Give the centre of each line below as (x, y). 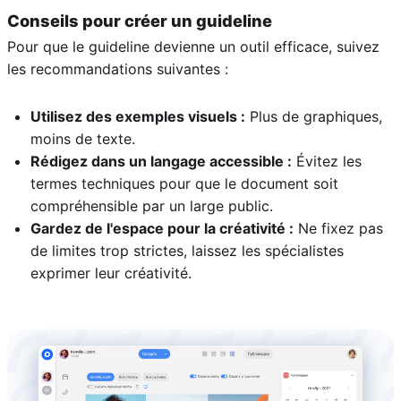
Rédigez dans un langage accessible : (161, 162)
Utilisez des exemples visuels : (138, 117)
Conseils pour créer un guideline (140, 21)
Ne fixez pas (338, 229)
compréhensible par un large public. (152, 206)
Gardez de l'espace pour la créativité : (162, 229)
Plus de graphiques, (314, 117)
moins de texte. (83, 139)
